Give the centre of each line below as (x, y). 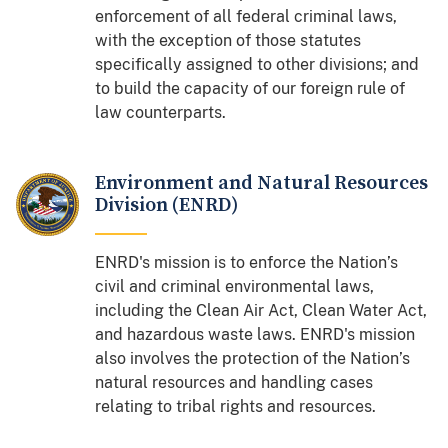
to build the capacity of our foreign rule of (250, 88)
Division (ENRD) (167, 205)
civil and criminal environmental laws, (235, 286)
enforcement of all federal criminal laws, (246, 16)
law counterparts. (161, 112)
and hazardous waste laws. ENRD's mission (255, 334)
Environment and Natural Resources (262, 183)
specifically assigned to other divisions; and (257, 64)
